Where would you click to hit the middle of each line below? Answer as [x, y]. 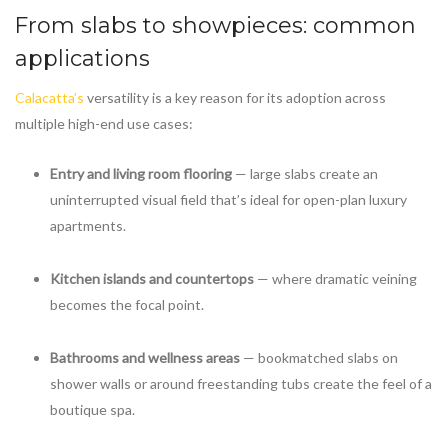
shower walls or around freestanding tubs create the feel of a [241, 384]
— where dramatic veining [335, 278]
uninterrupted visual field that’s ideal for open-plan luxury [228, 199]
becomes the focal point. [127, 304]
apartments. [88, 225]
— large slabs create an [305, 173]
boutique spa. [92, 410]
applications [82, 59]
